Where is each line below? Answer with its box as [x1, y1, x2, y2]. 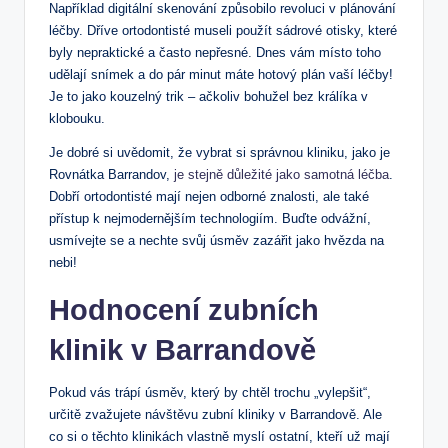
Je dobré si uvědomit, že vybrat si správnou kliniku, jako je [49, 144, 390, 160]
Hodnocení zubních [49, 293, 319, 326]
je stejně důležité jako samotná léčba [174, 166, 389, 182]
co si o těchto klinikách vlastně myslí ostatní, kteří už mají [49, 428, 390, 444]
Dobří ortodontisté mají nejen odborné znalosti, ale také [49, 188, 369, 204]
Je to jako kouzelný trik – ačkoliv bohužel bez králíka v [49, 88, 368, 104]
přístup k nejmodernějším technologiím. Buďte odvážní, [49, 210, 371, 226]
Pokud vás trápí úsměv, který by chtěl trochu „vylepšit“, [49, 384, 371, 400]
